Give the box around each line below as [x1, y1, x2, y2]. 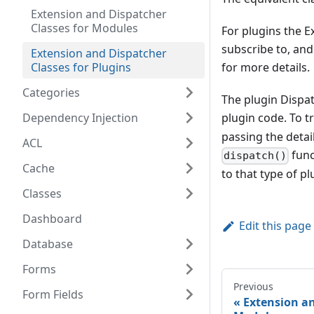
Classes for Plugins [31, 60, 131, 75]
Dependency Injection [22, 110, 138, 125]
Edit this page [238, 218, 311, 234]
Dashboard [22, 211, 82, 226]
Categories [22, 85, 80, 100]
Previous [233, 280, 273, 294]
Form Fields [22, 287, 83, 302]
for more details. [221, 60, 310, 76]
